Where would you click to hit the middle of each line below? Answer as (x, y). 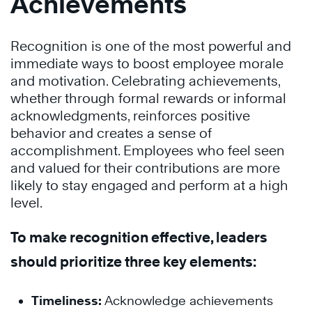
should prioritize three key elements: (135, 262)
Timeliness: (67, 301)
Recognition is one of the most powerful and (151, 46)
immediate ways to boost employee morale (147, 63)
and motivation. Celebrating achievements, (145, 81)
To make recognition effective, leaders (139, 237)
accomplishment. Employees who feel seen (148, 150)
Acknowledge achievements (187, 301)
